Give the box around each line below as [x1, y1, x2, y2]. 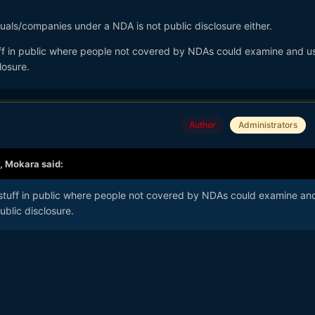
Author [188, 120, 216, 131]
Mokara [4, 157, 39, 169]
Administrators [238, 120, 297, 131]
